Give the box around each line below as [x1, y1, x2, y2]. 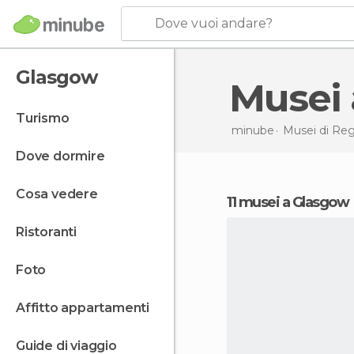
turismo [24, 111, 70, 126]
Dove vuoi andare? [155, 16, 273, 31]
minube [231, 122, 274, 137]
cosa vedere [24, 186, 98, 201]
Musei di [282, 122, 332, 137]
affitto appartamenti [24, 300, 150, 315]
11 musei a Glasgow [231, 194, 348, 211]
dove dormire [25, 149, 105, 164]
